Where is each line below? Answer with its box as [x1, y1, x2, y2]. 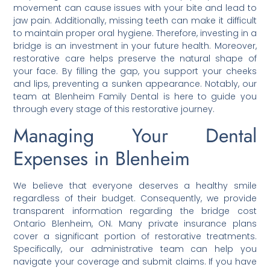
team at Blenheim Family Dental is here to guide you [13, 90, 257, 102]
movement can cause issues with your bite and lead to [13, 1, 257, 14]
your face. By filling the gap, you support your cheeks [13, 64, 257, 77]
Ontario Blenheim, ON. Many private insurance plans [13, 218, 257, 230]
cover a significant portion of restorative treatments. [13, 230, 257, 243]
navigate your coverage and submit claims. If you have [13, 256, 257, 268]
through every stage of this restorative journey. [13, 102, 215, 115]
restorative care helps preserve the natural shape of [13, 52, 257, 64]
